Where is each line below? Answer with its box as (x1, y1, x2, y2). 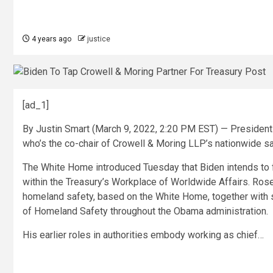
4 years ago (30, 35, 71, 43)
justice (87, 35, 110, 43)
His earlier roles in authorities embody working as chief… (23, 229, 264, 241)
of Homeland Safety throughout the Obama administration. (23, 205, 268, 217)
